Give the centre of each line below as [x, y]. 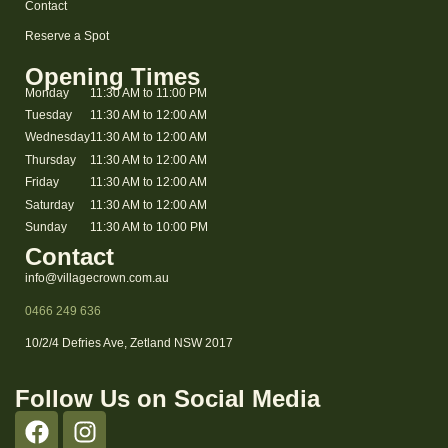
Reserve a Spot [67, 35]
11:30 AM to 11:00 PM [148, 92]
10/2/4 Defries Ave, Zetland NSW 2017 [129, 343]
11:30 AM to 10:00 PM [149, 227]
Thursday [50, 159]
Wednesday [57, 137]
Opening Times [112, 76]
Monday [47, 92]
